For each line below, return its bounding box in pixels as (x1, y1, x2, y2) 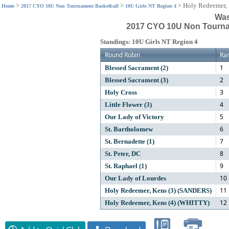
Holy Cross (104, 88, 137, 96)
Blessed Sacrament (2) (104, 64, 168, 72)
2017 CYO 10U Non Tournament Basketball (21, 3, 119, 9)
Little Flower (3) (104, 101, 152, 108)
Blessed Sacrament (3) (104, 76, 168, 84)
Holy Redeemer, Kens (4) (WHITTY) (104, 199, 210, 207)
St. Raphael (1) (104, 162, 147, 170)
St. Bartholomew (104, 125, 153, 133)
